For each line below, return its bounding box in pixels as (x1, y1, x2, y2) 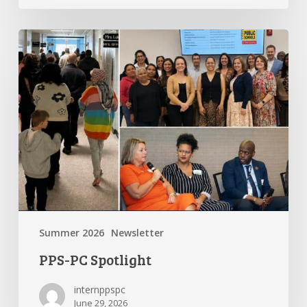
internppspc (73, 283, 125, 296)
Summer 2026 (38, 226, 104, 239)
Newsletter (110, 226, 164, 239)
